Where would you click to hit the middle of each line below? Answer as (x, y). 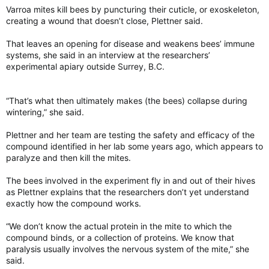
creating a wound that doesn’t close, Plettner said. (104, 21)
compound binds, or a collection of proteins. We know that (120, 238)
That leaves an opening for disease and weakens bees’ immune (130, 44)
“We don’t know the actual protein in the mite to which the (119, 226)
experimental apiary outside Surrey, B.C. (85, 67)
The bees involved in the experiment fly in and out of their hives (131, 181)
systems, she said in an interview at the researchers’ (108, 55)
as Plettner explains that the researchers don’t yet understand (128, 192)
